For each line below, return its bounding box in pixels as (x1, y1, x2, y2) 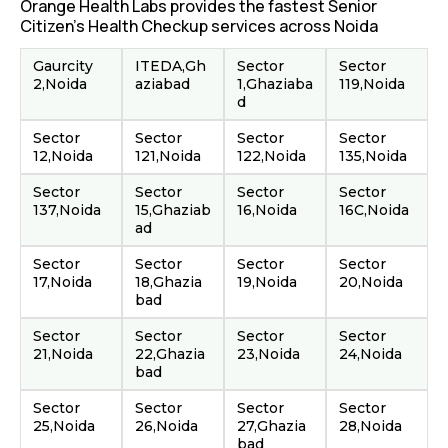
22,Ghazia (135, 345, 205, 363)
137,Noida (33, 201, 101, 219)
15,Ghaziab (135, 201, 211, 219)
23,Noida (237, 345, 300, 363)
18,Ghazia (135, 273, 202, 291)
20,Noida (339, 273, 403, 291)
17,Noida (33, 273, 92, 291)
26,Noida (135, 417, 198, 435)
